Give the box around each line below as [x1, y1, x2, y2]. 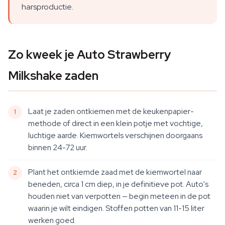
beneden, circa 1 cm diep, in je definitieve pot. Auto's [28, 179, 208, 189]
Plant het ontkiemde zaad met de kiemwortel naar [28, 167, 202, 177]
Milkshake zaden [8, 68, 98, 83]
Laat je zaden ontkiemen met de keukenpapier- [28, 106, 194, 117]
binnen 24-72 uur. [28, 142, 87, 153]
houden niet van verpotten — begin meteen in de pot [28, 191, 210, 201]
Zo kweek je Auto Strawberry [8, 47, 171, 62]
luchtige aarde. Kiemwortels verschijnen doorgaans [28, 130, 202, 141]
